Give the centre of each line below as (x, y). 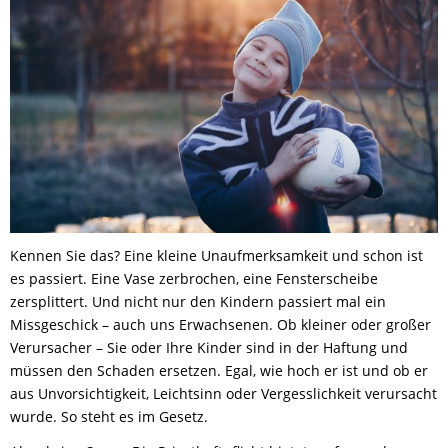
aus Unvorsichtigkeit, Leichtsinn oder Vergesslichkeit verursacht (223, 394)
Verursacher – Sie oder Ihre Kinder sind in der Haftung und (209, 348)
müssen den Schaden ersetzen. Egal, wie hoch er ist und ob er (219, 371)
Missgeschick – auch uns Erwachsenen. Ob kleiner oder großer (220, 325)
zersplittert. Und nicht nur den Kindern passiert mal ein (198, 302)
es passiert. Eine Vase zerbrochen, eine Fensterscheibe (194, 279)
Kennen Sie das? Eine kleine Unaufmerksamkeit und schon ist (216, 256)
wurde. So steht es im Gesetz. (109, 417)
